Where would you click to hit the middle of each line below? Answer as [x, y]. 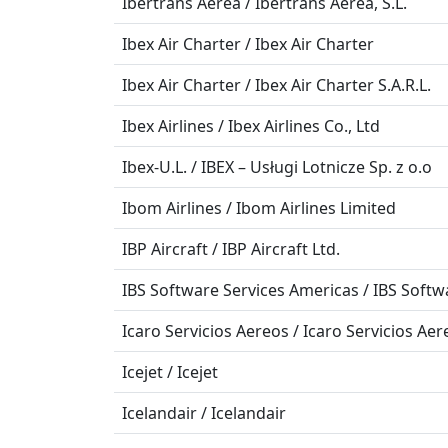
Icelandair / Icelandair [204, 413]
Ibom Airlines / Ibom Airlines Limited [259, 208]
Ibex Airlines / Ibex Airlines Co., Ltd [251, 126]
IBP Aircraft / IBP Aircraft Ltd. [231, 249]
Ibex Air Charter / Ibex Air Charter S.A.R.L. [276, 85]
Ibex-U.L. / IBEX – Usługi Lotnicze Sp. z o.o [277, 167]
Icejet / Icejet [170, 372]
